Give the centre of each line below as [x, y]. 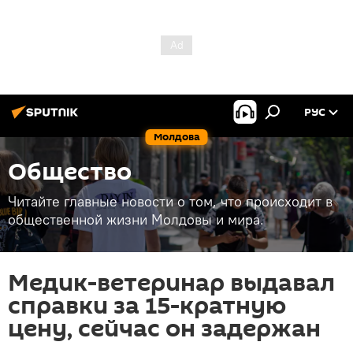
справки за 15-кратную [147, 306]
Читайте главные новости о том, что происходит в [170, 201]
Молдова [176, 137]
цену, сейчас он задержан [164, 329]
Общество [70, 172]
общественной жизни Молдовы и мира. [136, 219]
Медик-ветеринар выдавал [171, 283]
